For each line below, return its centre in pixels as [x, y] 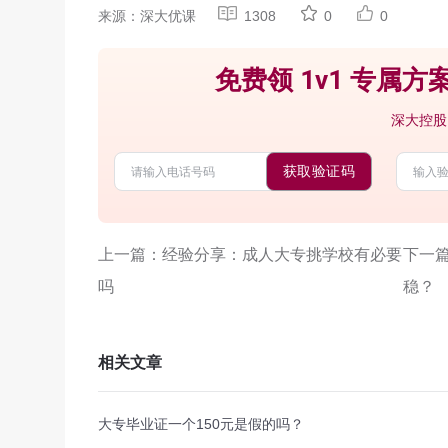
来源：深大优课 [147, 16]
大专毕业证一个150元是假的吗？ [201, 424]
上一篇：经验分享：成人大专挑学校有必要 [250, 254]
